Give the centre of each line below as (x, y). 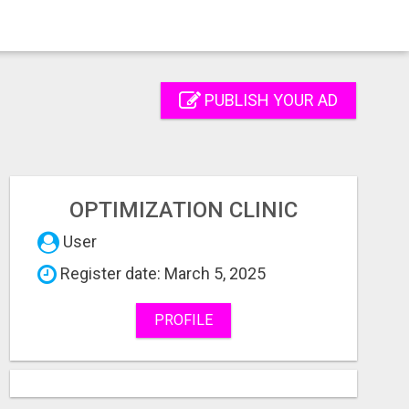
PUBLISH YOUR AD (269, 100)
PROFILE (183, 320)
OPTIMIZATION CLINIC (183, 210)
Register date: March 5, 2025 (161, 273)
